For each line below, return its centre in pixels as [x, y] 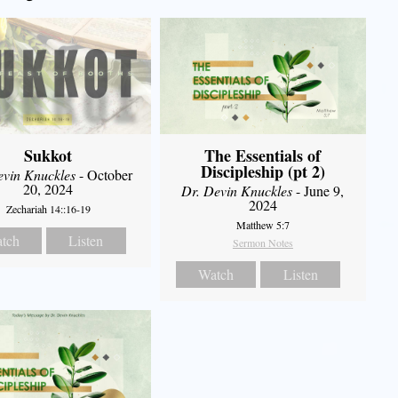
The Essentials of [263, 155]
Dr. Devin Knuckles [237, 190]
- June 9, [318, 190]
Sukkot [48, 155]
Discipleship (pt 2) [263, 171]
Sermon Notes [263, 242]
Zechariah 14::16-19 [48, 208]
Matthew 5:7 [263, 224]
